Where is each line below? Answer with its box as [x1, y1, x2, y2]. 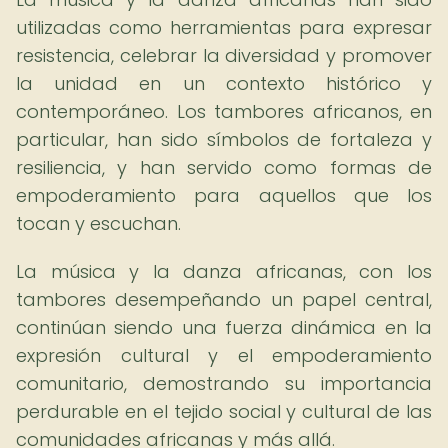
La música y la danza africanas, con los [16, 259, 432, 284]
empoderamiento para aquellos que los [16, 183, 432, 208]
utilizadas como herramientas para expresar [16, 15, 432, 40]
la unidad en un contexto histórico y [16, 71, 432, 96]
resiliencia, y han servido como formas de [16, 155, 432, 180]
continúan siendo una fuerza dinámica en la [16, 315, 432, 340]
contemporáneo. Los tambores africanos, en [16, 99, 432, 124]
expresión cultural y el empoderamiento [16, 343, 432, 368]
